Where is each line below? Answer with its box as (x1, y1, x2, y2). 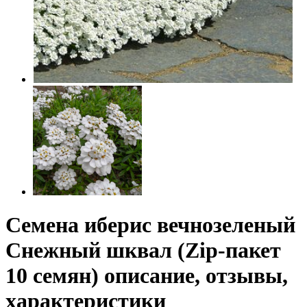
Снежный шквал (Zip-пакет (5, 238, 281, 263)
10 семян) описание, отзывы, (5, 263, 288, 288)
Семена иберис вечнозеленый (5, 212, 295, 238)
